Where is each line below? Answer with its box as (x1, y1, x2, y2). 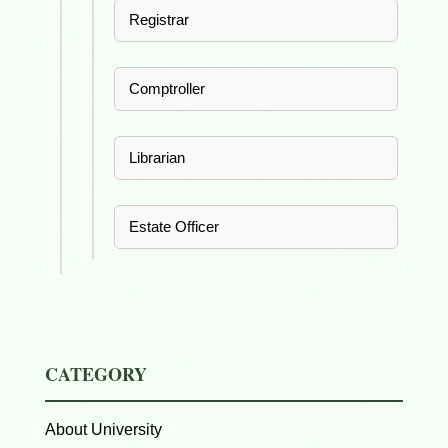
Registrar (129, 11, 189, 28)
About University (45, 421, 162, 438)
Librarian (129, 149, 185, 166)
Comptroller (129, 80, 205, 97)
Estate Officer (129, 218, 219, 235)
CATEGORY (45, 361, 147, 387)
